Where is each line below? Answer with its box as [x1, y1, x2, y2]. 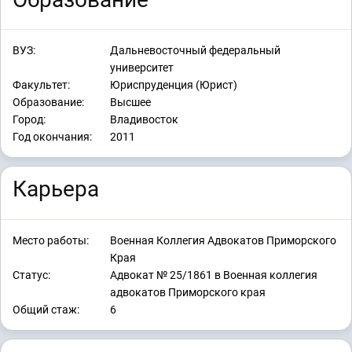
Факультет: [13, 79, 70, 92]
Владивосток [110, 113, 178, 126]
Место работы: [13, 233, 89, 247]
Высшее [110, 96, 151, 109]
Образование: [13, 96, 84, 109]
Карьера [13, 176, 99, 203]
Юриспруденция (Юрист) [110, 79, 237, 92]
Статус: [13, 268, 50, 281]
